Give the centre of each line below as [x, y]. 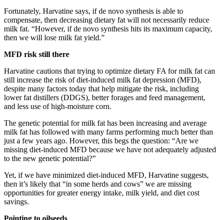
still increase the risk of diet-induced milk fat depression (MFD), [103, 80]
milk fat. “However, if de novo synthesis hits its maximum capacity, [108, 28]
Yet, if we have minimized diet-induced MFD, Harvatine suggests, [106, 175]
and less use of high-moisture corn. [59, 106]
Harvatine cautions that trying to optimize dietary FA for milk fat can [110, 71]
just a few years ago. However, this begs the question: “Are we [101, 140]
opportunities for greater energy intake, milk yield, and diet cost [102, 192]
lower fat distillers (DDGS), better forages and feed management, [105, 97]
